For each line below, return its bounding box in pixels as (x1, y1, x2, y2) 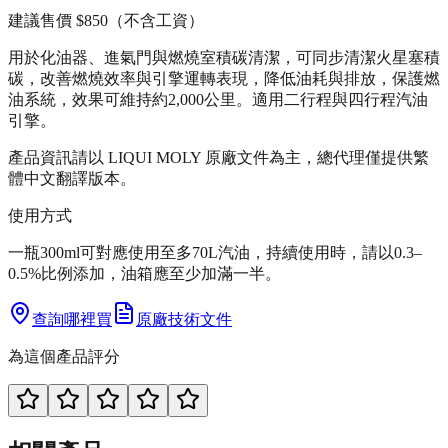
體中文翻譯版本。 (8, 169, 136, 187)
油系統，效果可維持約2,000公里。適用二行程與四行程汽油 (8, 90, 428, 108)
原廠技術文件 (136, 310, 232, 328)
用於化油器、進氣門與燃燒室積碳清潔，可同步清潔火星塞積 (8, 48, 440, 66)
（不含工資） (108, 11, 204, 29)
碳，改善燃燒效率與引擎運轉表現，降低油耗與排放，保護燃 (8, 69, 440, 87)
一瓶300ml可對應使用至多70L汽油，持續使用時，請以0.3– (8, 243, 422, 261)
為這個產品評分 (8, 347, 120, 365)
